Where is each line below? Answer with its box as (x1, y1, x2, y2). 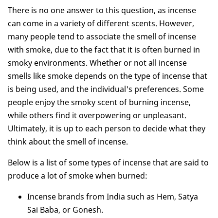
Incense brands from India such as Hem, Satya (27, 191, 198, 202)
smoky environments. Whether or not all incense (8, 57, 187, 68)
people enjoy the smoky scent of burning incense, (8, 96, 191, 108)
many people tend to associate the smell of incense (8, 31, 196, 42)
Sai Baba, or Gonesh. (27, 204, 103, 215)
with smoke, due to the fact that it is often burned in (8, 44, 200, 55)
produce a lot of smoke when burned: (8, 170, 147, 181)
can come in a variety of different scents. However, (8, 18, 194, 29)
